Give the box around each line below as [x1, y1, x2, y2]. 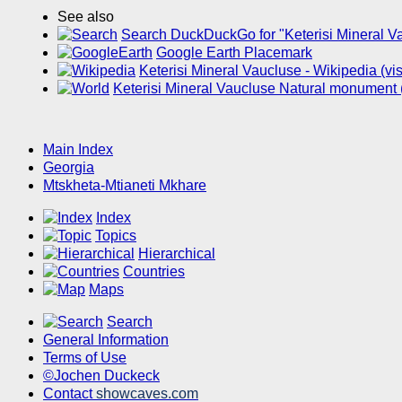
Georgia [43, 160, 94, 176]
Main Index [43, 142, 113, 158]
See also [57, 9, 114, 25]
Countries [123, 264, 185, 280]
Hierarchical [138, 246, 215, 262]
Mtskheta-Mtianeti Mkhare [43, 178, 206, 194]
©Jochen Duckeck [43, 368, 160, 384]
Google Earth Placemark [156, 45, 312, 61]
